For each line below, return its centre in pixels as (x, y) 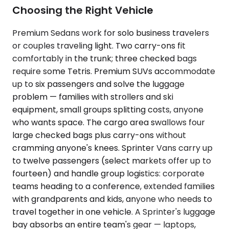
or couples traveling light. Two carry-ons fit (99, 45)
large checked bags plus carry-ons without (99, 135)
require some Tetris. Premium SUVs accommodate (114, 71)
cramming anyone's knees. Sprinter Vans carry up (112, 148)
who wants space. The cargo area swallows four (109, 122)
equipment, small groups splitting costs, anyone (108, 109)
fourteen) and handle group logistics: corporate (108, 173)
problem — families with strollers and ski (93, 97)
